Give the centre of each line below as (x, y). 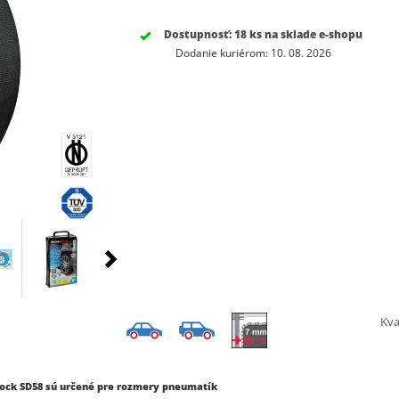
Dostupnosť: (199, 34)
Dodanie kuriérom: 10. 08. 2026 (253, 53)
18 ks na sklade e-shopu (298, 34)
